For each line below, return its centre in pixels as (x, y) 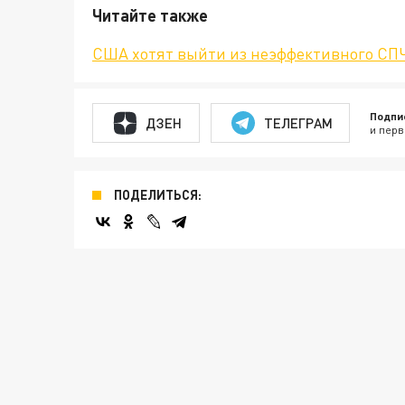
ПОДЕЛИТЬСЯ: (158, 195)
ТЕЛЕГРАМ (298, 122)
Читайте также (150, 16)
